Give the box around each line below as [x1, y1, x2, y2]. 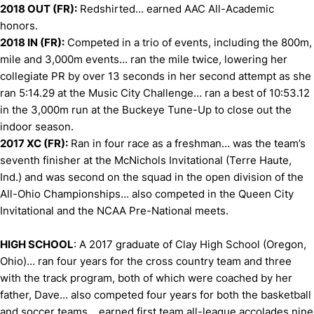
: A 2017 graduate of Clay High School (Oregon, [74, 237, 306, 251]
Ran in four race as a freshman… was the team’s [68, 136, 306, 150]
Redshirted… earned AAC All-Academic [77, 1, 274, 15]
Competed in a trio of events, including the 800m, [64, 35, 312, 49]
